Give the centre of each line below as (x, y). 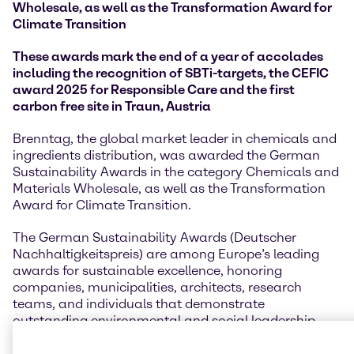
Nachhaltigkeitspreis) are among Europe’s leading (166, 254)
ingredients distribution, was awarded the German (166, 156)
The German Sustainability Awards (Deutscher (154, 238)
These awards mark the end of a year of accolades (168, 57)
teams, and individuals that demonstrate (139, 304)
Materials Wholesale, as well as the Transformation (169, 189)
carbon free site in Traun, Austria (112, 107)
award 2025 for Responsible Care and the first (154, 90)
